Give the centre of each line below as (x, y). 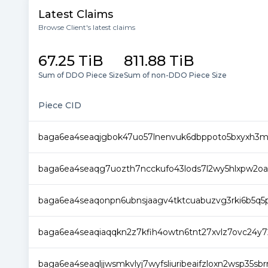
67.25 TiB (71, 61)
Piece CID (60, 105)
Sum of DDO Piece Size (81, 75)
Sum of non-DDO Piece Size (175, 75)
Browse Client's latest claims (87, 27)
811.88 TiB (159, 61)
